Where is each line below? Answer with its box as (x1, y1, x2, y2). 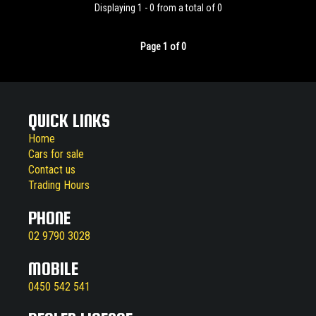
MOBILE (28, 257, 78, 279)
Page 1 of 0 (140, 40, 186, 52)
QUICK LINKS (28, 109, 110, 130)
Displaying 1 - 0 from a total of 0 (94, 1, 222, 13)
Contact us (28, 162, 75, 176)
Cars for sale (28, 147, 84, 161)
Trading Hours (28, 178, 90, 192)
